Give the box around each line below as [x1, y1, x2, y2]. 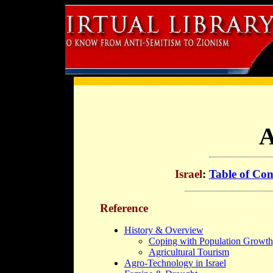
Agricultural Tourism [148, 246, 229, 257]
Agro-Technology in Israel [124, 257, 226, 268]
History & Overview [124, 224, 204, 235]
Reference [99, 201, 148, 214]
